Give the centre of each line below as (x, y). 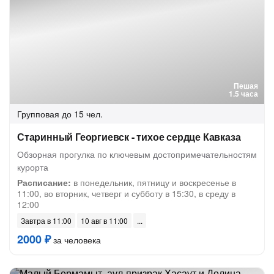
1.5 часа (243, 94)
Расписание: (44, 182)
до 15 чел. (82, 114)
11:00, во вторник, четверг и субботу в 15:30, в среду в (126, 193)
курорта (33, 167)
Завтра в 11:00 (46, 220)
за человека (76, 240)
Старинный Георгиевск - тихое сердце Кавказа (129, 137)
